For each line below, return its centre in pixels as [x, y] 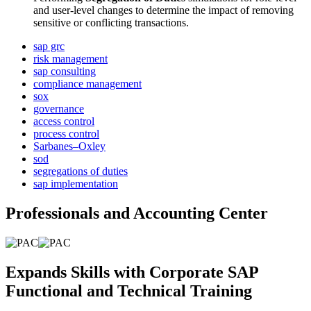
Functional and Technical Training [129, 291]
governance [59, 109]
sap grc [49, 47]
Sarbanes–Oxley [69, 146]
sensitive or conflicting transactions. [111, 23]
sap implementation [76, 184]
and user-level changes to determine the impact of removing [163, 10]
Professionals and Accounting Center [137, 213]
